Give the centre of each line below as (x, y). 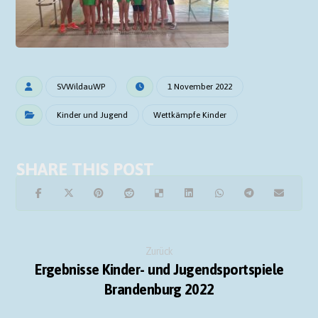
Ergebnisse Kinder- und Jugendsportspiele (159, 269)
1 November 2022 (200, 87)
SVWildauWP (81, 87)
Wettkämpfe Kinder (190, 115)
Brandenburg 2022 (159, 289)
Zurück (159, 251)
